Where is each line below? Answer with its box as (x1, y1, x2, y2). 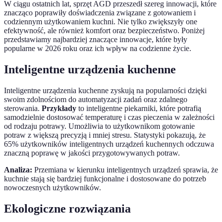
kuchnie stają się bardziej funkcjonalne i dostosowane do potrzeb (4, 174, 206, 183)
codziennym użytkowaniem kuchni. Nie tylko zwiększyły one (4, 17, 197, 26)
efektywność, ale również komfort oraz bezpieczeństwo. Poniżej (4, 26, 205, 35)
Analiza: (4, 166, 32, 174)
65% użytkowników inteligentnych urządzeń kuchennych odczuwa (4, 140, 214, 149)
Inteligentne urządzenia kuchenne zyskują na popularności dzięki (4, 86, 207, 95)
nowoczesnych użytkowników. (4, 183, 101, 192)
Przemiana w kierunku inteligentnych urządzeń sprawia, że (32, 166, 218, 174)
